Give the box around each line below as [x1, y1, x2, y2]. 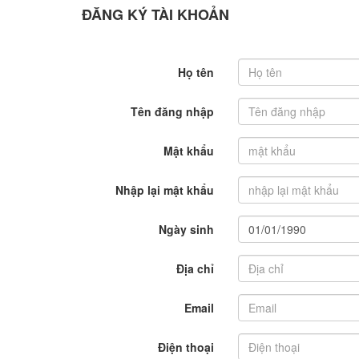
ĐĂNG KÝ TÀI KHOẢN [82, 4, 229, 25]
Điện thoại [158, 339, 214, 355]
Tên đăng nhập [131, 103, 214, 119]
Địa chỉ [176, 260, 214, 276]
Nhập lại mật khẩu [115, 182, 214, 198]
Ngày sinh [159, 221, 214, 237]
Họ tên [178, 64, 214, 80]
